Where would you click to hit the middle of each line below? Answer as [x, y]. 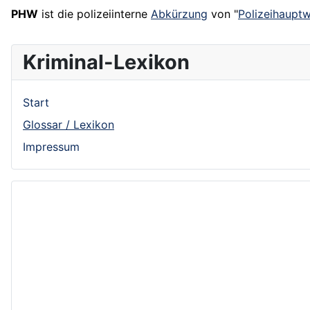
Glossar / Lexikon [69, 125]
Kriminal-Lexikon [106, 62]
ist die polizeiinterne [94, 14]
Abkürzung [179, 14]
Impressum [51, 147]
